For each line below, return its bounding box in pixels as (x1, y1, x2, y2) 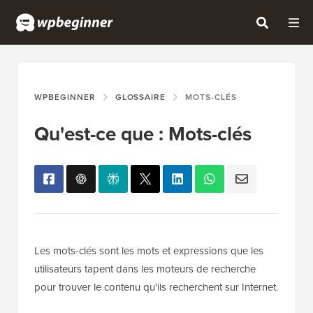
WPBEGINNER (34, 91, 96, 104)
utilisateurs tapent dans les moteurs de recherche (34, 261, 256, 277)
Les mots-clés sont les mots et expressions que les (34, 243, 263, 259)
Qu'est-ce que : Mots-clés (34, 119, 252, 149)
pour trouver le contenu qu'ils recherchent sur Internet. (34, 279, 278, 296)
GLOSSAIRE (115, 91, 166, 104)
